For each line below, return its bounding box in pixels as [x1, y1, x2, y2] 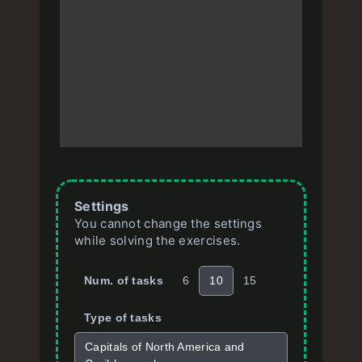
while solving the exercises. [74, 233, 241, 248]
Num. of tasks [84, 274, 163, 287]
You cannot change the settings [74, 216, 263, 231]
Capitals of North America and [85, 340, 245, 353]
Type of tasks [84, 311, 162, 324]
